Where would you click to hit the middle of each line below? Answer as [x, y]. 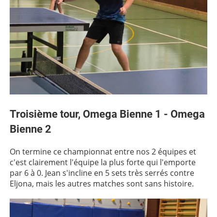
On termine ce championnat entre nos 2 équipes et [103, 152]
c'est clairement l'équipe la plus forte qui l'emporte [103, 162]
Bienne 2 [31, 129]
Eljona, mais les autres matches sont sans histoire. [102, 184]
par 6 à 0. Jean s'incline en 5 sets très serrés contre [102, 173]
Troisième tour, [46, 114]
